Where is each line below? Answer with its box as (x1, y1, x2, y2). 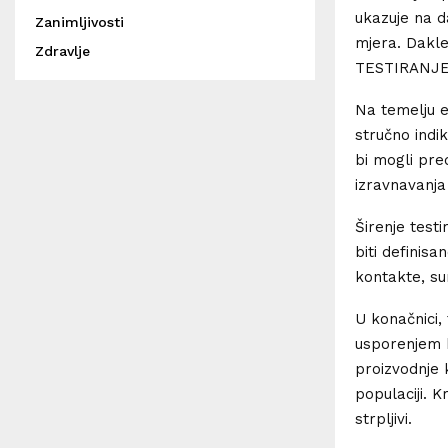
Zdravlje (35, 43, 90, 59)
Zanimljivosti (35, 14, 124, 30)
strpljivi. (355, 409, 412, 428)
